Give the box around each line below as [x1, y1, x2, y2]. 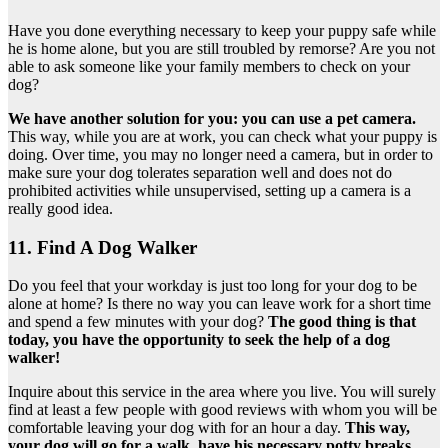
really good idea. [8, 199, 113, 217]
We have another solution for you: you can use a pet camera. [8, 109, 416, 127]
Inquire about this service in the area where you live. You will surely [8, 383, 436, 401]
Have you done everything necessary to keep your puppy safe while [8, 21, 436, 39]
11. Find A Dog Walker [8, 236, 197, 258]
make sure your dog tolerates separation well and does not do [8, 163, 392, 181]
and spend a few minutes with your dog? [8, 313, 268, 331]
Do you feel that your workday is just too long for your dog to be [8, 277, 417, 295]
